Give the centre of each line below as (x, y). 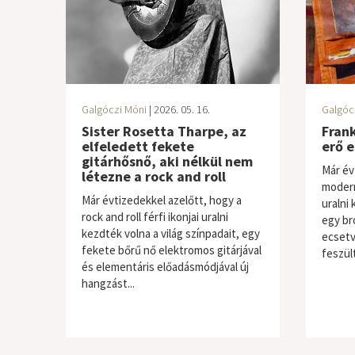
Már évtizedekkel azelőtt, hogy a (161, 200)
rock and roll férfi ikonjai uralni (155, 217)
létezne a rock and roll (153, 176)
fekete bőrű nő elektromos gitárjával (171, 250)
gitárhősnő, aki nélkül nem (167, 161)
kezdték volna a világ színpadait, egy (170, 233)
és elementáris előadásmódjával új (165, 267)
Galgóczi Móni (114, 109)
